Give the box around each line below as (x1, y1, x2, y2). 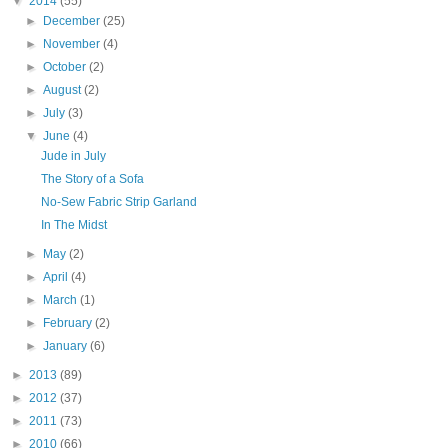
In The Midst (40, 217, 107, 232)
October (43, 59, 90, 74)
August (43, 82, 85, 97)
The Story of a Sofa (40, 171, 144, 186)
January (43, 338, 91, 353)
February (43, 315, 96, 330)
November (43, 36, 104, 51)
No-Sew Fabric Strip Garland (40, 194, 197, 209)
